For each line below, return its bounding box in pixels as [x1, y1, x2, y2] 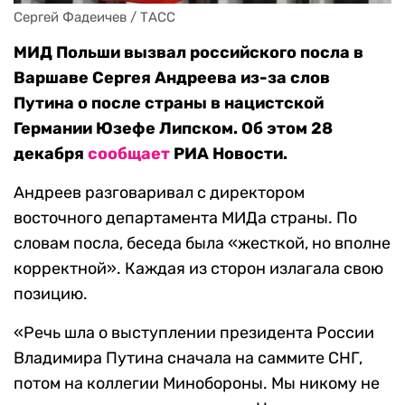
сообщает [88, 144, 170, 165]
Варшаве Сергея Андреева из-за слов [14, 68, 330, 89]
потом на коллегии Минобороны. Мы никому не [14, 373, 380, 394]
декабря [14, 144, 88, 165]
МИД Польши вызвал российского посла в [14, 42, 363, 63]
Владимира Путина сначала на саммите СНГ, [14, 348, 363, 369]
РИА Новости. [170, 144, 287, 165]
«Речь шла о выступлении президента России [14, 323, 374, 344]
